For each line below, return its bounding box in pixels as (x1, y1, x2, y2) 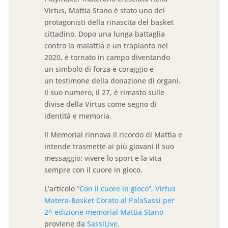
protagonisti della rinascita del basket (44, 17, 174, 27)
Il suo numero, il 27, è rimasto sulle (44, 88, 165, 97)
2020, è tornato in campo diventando (44, 52, 170, 62)
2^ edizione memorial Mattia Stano (44, 207, 164, 217)
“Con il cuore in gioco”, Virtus (77, 184, 176, 193)
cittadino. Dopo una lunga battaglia (44, 29, 165, 39)
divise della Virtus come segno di (44, 99, 157, 109)
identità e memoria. (44, 111, 112, 121)
